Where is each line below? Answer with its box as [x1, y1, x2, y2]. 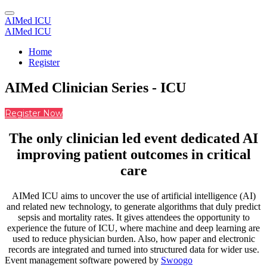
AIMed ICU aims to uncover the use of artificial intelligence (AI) [11, 190, 256, 201]
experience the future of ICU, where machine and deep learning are [7, 222, 260, 233]
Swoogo [161, 254, 193, 265]
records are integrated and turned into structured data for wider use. [8, 244, 259, 254]
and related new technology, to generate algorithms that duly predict [7, 201, 260, 212]
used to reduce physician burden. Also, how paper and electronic [12, 233, 255, 244]
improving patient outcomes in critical [16, 146, 251, 162]
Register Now [5, 107, 63, 119]
